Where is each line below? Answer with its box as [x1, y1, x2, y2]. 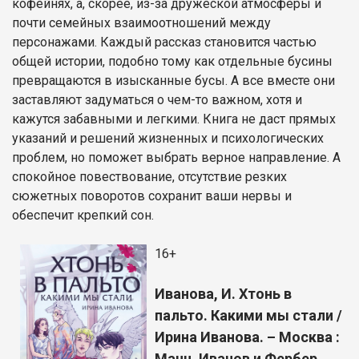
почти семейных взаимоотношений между [12, 14, 271, 30]
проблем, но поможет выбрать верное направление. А [12, 149, 341, 165]
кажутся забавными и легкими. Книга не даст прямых [12, 111, 336, 127]
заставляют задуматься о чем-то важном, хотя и [12, 91, 302, 107]
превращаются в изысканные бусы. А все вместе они [12, 72, 335, 88]
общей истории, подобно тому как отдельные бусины [12, 53, 333, 69]
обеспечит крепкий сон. [12, 207, 154, 223]
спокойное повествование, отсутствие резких [12, 168, 287, 184]
